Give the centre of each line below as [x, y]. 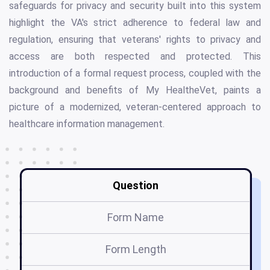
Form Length [136, 250]
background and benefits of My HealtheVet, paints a [135, 90]
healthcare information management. [87, 124]
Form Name [136, 218]
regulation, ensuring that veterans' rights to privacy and [135, 40]
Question [136, 186]
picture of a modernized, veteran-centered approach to [135, 107]
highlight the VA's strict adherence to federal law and [135, 23]
